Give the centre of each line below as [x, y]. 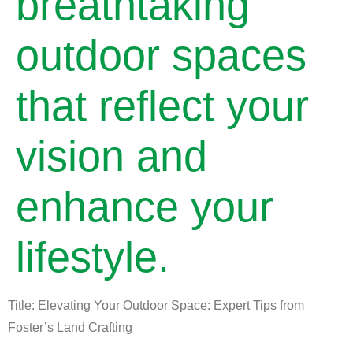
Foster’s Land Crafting [70, 327]
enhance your [145, 206]
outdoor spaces [161, 55]
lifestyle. [93, 257]
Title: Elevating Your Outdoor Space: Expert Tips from [156, 305]
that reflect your [162, 106]
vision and [111, 156]
